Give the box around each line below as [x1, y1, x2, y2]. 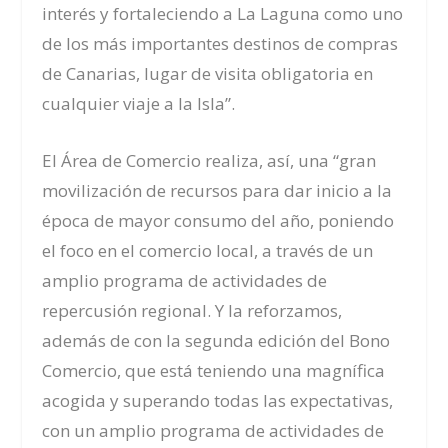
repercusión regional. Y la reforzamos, [42, 299, 343, 323]
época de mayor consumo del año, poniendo [42, 209, 395, 233]
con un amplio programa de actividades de [42, 419, 385, 443]
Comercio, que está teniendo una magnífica [42, 359, 386, 383]
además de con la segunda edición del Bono [42, 329, 391, 353]
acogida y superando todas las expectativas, [42, 389, 394, 413]
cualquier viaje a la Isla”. [42, 91, 236, 115]
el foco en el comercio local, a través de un [42, 239, 374, 263]
